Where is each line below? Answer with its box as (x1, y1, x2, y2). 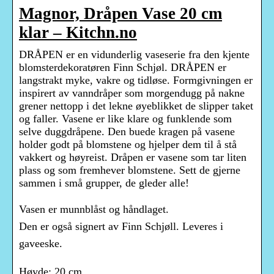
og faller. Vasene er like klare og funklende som (19, 113, 232, 125)
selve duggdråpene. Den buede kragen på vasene (19, 125, 235, 138)
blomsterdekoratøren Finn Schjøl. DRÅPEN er (19, 61, 226, 74)
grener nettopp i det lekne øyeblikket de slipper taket (19, 100, 253, 113)
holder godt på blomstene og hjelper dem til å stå (19, 138, 237, 151)
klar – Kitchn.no (19, 23, 137, 42)
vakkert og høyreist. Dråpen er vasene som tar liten (19, 151, 246, 164)
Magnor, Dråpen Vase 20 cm (19, 4, 222, 23)
